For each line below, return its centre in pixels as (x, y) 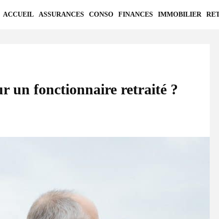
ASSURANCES (61, 14)
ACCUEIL (18, 14)
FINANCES (136, 14)
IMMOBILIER (180, 14)
